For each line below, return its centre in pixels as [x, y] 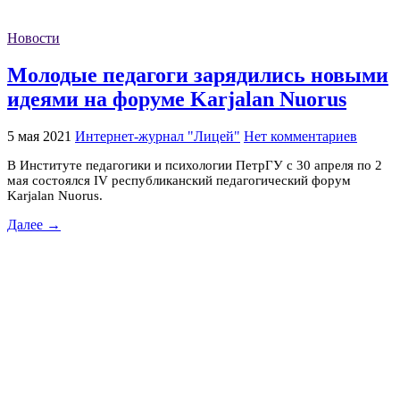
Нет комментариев [300, 136]
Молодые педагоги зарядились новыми [198, 75]
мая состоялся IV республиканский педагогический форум [179, 180]
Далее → [34, 224]
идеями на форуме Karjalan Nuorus [177, 99]
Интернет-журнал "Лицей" [158, 136]
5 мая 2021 [39, 136]
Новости [33, 38]
